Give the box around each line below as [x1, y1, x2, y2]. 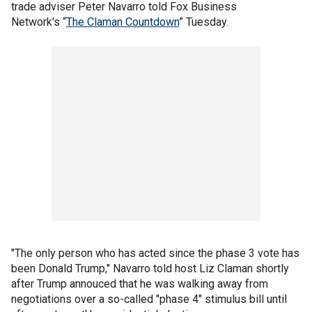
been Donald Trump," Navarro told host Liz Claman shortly [11, 262, 289, 275]
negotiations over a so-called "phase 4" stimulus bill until [11, 292, 287, 306]
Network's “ [11, 15, 66, 29]
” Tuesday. [179, 15, 228, 29]
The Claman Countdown [66, 15, 179, 29]
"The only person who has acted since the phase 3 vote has [11, 247, 299, 260]
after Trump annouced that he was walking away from [11, 277, 268, 290]
